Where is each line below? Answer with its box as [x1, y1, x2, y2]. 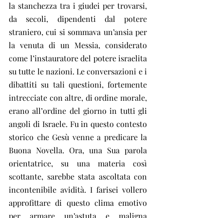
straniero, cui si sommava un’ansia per [9, 26, 147, 37]
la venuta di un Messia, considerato [9, 39, 147, 50]
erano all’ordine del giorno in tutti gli [9, 105, 147, 116]
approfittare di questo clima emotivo [9, 197, 147, 208]
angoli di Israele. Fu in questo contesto [9, 118, 147, 129]
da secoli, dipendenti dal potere [9, 13, 147, 24]
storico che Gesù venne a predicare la [9, 131, 147, 142]
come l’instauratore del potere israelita [9, 53, 147, 63]
